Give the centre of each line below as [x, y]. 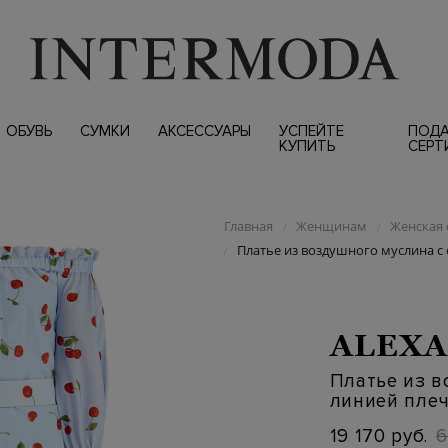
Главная [248, 226]
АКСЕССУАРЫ [204, 131]
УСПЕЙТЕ [311, 131]
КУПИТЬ [306, 146]
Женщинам [331, 226]
